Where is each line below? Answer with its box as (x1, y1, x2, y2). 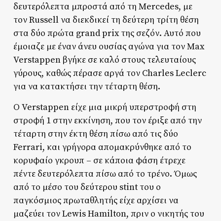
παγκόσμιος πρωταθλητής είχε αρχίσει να (13, 195, 179, 207)
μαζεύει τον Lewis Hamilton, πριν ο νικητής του (13, 208, 204, 220)
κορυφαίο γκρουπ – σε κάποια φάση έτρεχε (13, 155, 185, 167)
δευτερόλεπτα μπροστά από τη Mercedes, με (13, 1, 192, 13)
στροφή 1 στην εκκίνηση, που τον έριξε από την (13, 115, 202, 127)
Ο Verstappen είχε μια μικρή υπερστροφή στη (13, 102, 196, 113)
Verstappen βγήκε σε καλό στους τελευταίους (13, 54, 196, 66)
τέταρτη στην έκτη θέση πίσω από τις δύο (13, 128, 178, 140)
